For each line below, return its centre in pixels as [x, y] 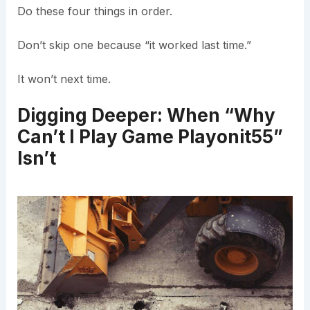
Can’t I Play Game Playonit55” [150, 137]
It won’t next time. [64, 79]
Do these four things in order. [94, 11]
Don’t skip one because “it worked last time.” [134, 45]
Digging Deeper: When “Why [146, 116]
